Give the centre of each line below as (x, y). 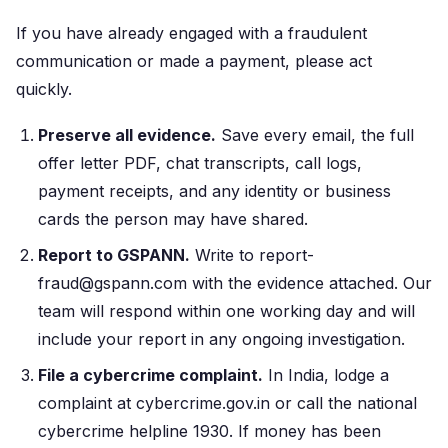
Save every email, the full (315, 135)
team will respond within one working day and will (226, 311)
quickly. (44, 89)
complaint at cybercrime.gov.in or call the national (227, 403)
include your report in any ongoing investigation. (221, 339)
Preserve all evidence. (127, 135)
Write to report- (252, 255)
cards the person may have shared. (173, 219)
